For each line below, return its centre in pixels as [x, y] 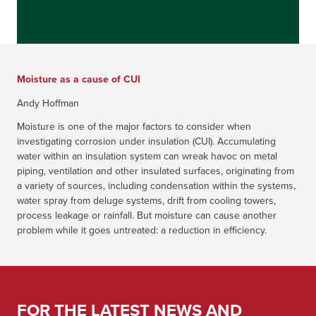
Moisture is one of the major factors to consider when [134, 126]
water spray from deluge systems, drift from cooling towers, [146, 200]
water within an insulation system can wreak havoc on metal [147, 156]
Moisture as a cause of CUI [79, 79]
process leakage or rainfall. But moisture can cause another [147, 215]
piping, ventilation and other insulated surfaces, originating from [156, 171]
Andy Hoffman [48, 103]
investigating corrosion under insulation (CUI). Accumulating [146, 141]
